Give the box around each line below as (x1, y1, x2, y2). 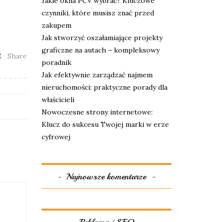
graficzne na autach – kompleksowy (41, 46, 160, 55)
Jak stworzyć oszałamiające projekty (41, 33, 163, 42)
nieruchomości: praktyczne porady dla (41, 83, 167, 92)
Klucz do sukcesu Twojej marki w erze (41, 120, 169, 129)
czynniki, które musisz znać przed (41, 8, 154, 17)
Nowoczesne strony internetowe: (41, 108, 153, 116)
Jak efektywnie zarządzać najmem (41, 70, 153, 79)
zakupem (41, 21, 71, 30)
